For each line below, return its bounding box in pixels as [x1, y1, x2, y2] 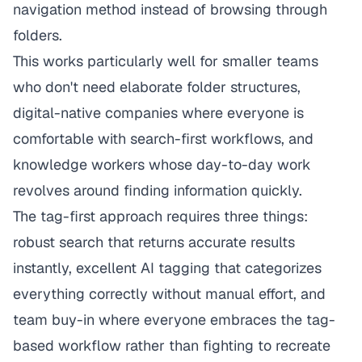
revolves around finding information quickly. [13, 181, 302, 200]
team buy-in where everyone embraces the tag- [13, 310, 335, 329]
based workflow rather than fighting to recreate [13, 336, 330, 355]
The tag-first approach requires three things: [13, 207, 308, 225]
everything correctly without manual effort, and [13, 284, 326, 303]
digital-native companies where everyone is [13, 103, 304, 122]
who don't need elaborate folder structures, [13, 78, 301, 96]
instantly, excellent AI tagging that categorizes [13, 259, 322, 277]
